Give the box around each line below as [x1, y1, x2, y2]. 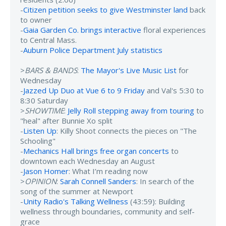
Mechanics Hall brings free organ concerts [23, 145, 169, 156]
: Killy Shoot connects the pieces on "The [56, 125, 197, 136]
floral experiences [141, 24, 206, 35]
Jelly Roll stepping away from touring [68, 105, 194, 116]
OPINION [25, 176, 56, 186]
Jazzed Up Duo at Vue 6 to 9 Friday [23, 85, 145, 95]
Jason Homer [23, 165, 69, 176]
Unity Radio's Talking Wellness [23, 196, 128, 206]
